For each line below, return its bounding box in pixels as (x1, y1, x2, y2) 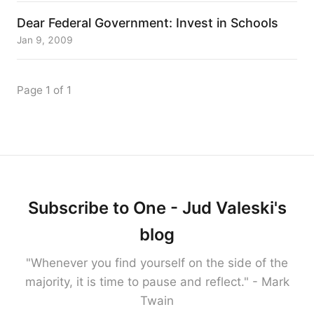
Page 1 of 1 (17, 83, 71, 97)
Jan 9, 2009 (17, 34, 73, 46)
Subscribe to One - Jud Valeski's (27, 198, 287, 218)
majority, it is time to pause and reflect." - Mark (25, 275, 289, 289)
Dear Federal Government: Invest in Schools (17, 15, 278, 30)
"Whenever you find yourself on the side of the (26, 256, 288, 270)
